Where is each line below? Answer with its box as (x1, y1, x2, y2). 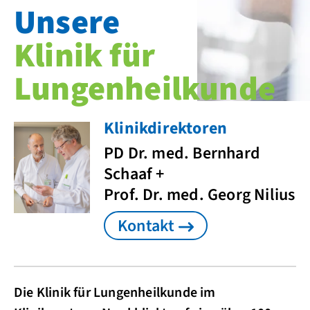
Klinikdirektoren (104, 116, 231, 140)
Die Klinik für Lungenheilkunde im (14, 283, 216, 302)
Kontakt (118, 214, 175, 238)
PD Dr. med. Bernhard (104, 141, 260, 165)
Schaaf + (104, 162, 165, 186)
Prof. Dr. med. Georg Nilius (104, 183, 295, 207)
